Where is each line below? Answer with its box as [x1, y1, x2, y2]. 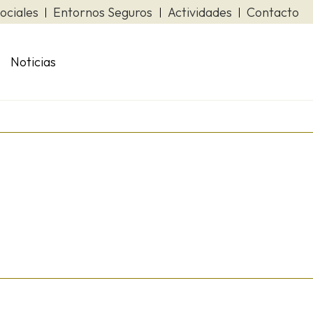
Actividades [167, 3, 232, 20]
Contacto [246, 3, 299, 20]
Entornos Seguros [53, 3, 153, 20]
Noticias [10, 54, 56, 70]
